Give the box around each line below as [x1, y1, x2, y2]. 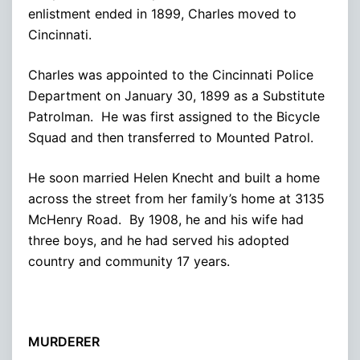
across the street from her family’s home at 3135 [28, 190, 325, 207]
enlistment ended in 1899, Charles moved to [28, 5, 297, 22]
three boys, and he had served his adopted [28, 231, 289, 248]
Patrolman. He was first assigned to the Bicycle [28, 108, 320, 125]
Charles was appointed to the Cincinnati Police [28, 66, 313, 83]
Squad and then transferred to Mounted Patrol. [28, 129, 313, 145]
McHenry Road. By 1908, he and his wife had [28, 211, 304, 227]
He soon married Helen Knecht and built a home [28, 169, 320, 186]
